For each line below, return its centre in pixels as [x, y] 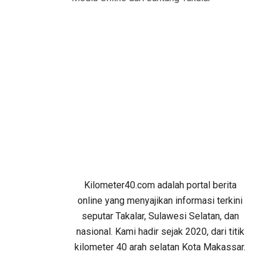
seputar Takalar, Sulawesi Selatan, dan [160, 216]
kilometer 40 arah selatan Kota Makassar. [160, 247]
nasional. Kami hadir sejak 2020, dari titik [160, 232]
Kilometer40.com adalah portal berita [160, 185]
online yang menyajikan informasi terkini [160, 201]
